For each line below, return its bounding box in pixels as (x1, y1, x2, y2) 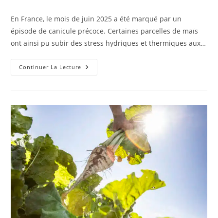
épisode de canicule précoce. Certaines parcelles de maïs (11, 26, 199, 36)
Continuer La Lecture (19, 63, 82, 71)
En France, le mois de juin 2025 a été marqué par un (11, 14, 182, 23)
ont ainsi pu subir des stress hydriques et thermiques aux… (11, 38, 206, 48)
